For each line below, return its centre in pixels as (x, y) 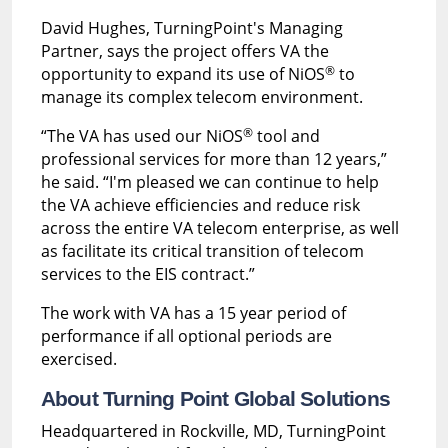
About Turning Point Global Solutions (215, 398)
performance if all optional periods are (186, 335)
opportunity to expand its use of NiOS (182, 73)
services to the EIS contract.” (147, 273)
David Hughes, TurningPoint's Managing (191, 27)
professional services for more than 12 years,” (213, 158)
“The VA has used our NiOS (141, 135)
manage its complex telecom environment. (201, 96)
